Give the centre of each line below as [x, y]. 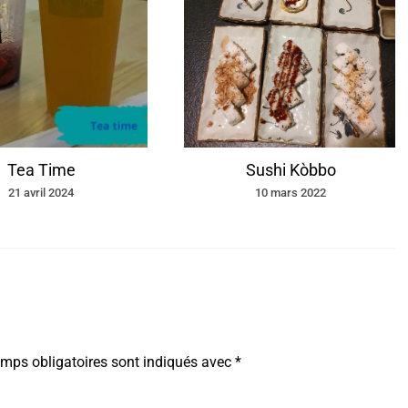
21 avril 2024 [41, 193]
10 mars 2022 [291, 193]
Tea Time [41, 170]
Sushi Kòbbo [291, 170]
